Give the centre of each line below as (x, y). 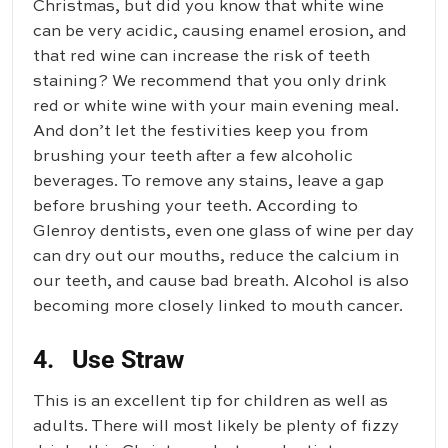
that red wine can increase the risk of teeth (201, 57)
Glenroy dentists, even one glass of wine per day (223, 232)
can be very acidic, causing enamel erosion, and (220, 32)
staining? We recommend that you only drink (209, 82)
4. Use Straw (108, 360)
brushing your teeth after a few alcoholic (193, 157)
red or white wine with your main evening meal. (216, 107)
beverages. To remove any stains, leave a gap (208, 182)
